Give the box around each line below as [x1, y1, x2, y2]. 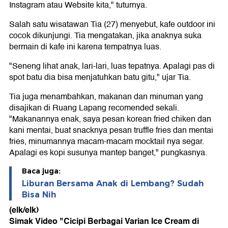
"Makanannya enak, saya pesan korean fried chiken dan [9, 112, 211, 126]
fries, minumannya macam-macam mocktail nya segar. [9, 135, 204, 149]
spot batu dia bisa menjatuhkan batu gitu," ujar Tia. [9, 71, 191, 84]
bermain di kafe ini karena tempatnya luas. [9, 40, 161, 54]
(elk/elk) [9, 203, 39, 217]
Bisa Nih [22, 190, 56, 200]
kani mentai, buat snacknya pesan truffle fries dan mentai [9, 124, 213, 137]
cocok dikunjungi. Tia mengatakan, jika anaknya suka [9, 29, 202, 43]
